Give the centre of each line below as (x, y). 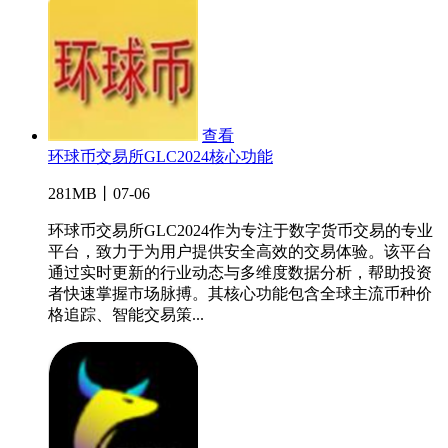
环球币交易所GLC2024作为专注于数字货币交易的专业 (240, 230)
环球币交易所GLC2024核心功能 (160, 156)
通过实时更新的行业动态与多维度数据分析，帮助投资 (240, 272)
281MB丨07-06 (99, 193)
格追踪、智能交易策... (126, 314)
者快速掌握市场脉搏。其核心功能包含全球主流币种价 (240, 293)
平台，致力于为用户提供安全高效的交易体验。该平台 (240, 251)
